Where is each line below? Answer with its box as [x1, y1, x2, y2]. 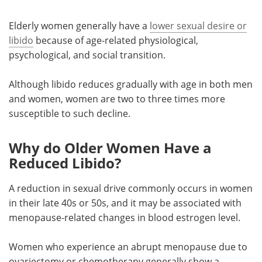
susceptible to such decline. [9, 106, 130, 120]
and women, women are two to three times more [9, 92, 225, 105]
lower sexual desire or [150, 19, 247, 32]
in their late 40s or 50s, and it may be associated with [9, 196, 242, 209]
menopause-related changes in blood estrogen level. [9, 211, 240, 224]
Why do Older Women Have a [9, 137, 212, 157]
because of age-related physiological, [33, 33, 198, 47]
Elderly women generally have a [9, 19, 150, 32]
